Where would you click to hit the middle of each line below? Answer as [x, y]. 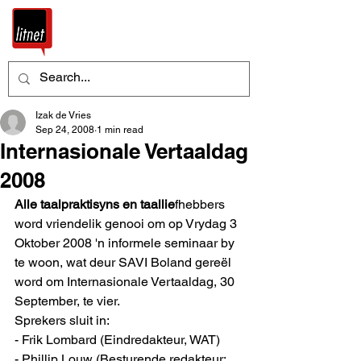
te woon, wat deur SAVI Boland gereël [124, 262]
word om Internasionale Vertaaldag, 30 [126, 282]
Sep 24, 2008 [65, 130]
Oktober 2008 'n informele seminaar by [126, 243]
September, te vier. [67, 301]
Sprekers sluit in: [62, 320]
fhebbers [201, 204]
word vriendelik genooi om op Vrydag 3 [127, 224]
